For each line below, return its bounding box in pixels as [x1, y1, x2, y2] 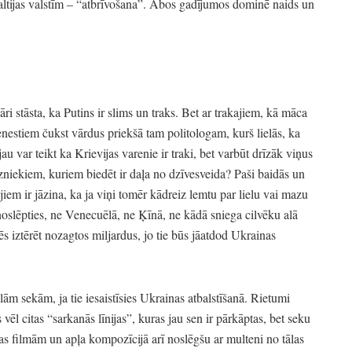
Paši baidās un [231, 164, 305, 181]
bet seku [266, 309, 310, 326]
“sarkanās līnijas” [47, 309, 132, 326]
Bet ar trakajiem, [178, 103, 263, 120]
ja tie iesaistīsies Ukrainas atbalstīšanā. [56, 288, 247, 306]
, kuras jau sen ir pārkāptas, [132, 309, 266, 326]
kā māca [263, 103, 307, 120]
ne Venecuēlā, [47, 205, 120, 222]
